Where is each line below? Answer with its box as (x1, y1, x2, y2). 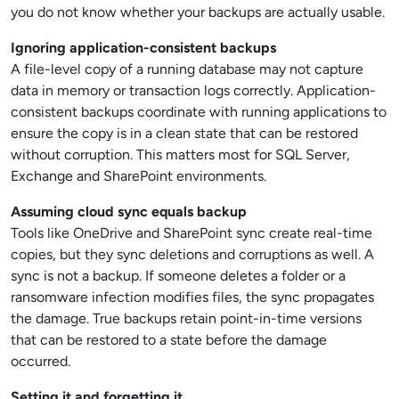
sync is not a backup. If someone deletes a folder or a (11, 267, 346, 284)
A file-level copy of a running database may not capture (11, 61, 363, 77)
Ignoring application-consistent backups (11, 39, 276, 56)
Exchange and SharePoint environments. (11, 167, 266, 184)
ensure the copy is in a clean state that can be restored (11, 125, 358, 142)
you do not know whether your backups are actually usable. (11, 4, 385, 20)
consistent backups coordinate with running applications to (11, 103, 387, 120)
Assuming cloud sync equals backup (11, 203, 247, 220)
